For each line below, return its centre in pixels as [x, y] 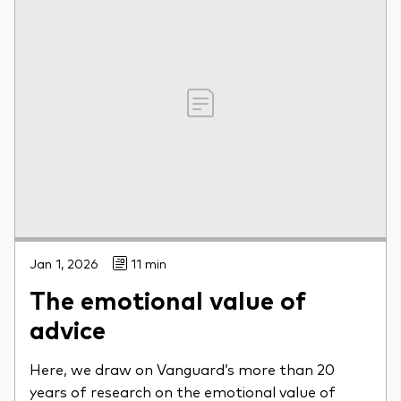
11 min [149, 264]
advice [68, 329]
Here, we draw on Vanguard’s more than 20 [182, 369]
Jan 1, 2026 [64, 264]
